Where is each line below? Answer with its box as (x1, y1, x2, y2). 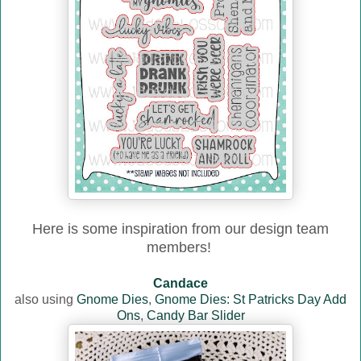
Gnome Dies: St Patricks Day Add (155, 293, 346, 307)
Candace (153, 276, 208, 291)
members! (146, 239, 215, 256)
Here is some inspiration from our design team (32, 221, 329, 238)
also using (15, 293, 77, 307)
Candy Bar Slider (146, 309, 245, 323)
